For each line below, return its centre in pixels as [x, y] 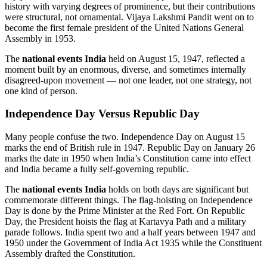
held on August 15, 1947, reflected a [176, 58]
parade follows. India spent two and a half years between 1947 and [130, 232]
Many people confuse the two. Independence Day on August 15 [125, 137]
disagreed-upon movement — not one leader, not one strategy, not [128, 80]
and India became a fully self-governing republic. [97, 169]
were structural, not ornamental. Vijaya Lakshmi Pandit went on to [129, 17]
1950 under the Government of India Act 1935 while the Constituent [133, 243]
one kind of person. [41, 91]
